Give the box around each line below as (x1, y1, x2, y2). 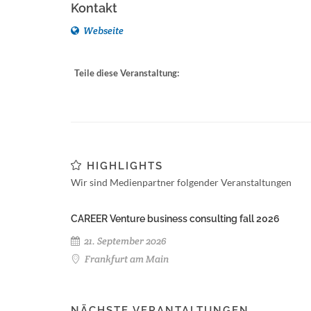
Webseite (81, 24, 124, 37)
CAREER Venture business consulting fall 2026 (71, 213, 280, 224)
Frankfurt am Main (83, 253, 169, 265)
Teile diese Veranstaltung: (74, 67, 179, 78)
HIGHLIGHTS (83, 160, 163, 172)
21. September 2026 (82, 235, 167, 247)
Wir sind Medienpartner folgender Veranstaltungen (71, 176, 292, 188)
